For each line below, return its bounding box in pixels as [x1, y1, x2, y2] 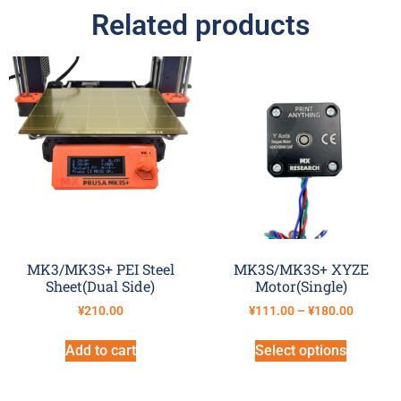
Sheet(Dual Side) [46, 277, 155, 296]
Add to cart [64, 341, 136, 359]
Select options [255, 341, 346, 359]
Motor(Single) [254, 277, 347, 296]
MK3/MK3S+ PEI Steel [26, 260, 175, 279]
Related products [91, 8, 310, 43]
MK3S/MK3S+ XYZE [233, 260, 369, 279]
